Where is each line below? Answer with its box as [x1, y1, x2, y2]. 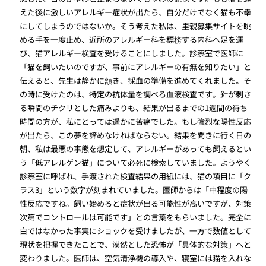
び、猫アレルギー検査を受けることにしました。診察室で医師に [20, 47, 244, 59]
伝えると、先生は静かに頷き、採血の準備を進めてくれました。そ [20, 75, 252, 87]
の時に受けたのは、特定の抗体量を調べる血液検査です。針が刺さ [20, 88, 252, 100]
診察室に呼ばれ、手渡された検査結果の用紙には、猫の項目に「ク [20, 170, 252, 182]
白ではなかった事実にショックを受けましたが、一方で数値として [20, 225, 252, 237]
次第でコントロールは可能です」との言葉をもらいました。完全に [20, 211, 252, 223]
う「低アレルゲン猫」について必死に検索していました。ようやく [20, 157, 252, 169]
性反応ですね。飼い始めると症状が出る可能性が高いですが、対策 [20, 198, 252, 210]
